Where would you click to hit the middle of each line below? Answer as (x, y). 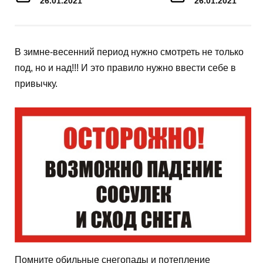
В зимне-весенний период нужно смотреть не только (129, 52)
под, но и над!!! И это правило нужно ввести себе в (125, 68)
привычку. (36, 83)
